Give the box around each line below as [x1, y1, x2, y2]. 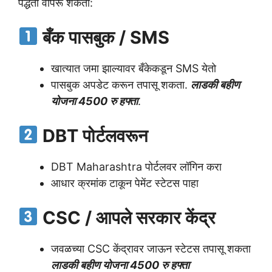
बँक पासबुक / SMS [38, 26, 170, 48]
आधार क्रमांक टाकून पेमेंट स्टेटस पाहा [51, 176, 199, 189]
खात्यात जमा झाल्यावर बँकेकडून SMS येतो [51, 61, 216, 75]
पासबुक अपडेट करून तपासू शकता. [51, 78, 191, 91]
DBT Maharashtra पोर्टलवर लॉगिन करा [51, 160, 222, 173]
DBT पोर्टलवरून [38, 124, 148, 146]
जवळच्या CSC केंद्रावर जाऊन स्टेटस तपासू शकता [51, 242, 251, 255]
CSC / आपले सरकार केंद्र [38, 206, 216, 228]
